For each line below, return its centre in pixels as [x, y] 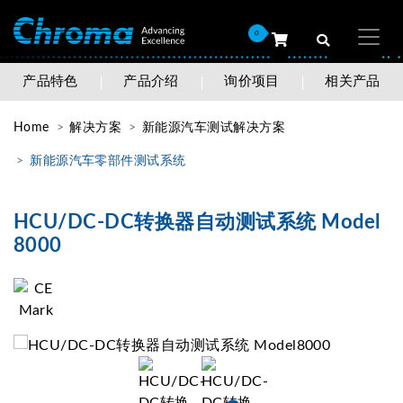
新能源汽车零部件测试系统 [108, 161]
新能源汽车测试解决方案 [214, 128]
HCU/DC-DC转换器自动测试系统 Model [197, 222]
